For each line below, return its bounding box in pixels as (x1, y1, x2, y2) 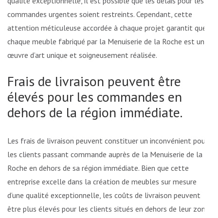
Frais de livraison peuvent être (7, 72, 181, 90)
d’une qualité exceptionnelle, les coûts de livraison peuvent (7, 190, 200, 200)
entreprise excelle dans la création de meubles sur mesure (7, 176, 197, 186)
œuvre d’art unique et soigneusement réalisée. (7, 50, 157, 60)
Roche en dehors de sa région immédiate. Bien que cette (7, 163, 189, 173)
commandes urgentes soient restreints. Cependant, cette (7, 9, 192, 19)
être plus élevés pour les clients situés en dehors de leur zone (7, 203, 209, 214)
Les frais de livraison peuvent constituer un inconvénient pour (7, 135, 208, 145)
